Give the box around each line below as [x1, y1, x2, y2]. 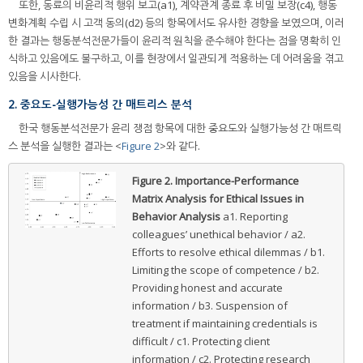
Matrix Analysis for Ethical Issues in [131, 190, 304, 206]
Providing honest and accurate [131, 280, 283, 295]
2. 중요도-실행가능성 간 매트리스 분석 [8, 96, 192, 113]
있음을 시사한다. [8, 69, 81, 84]
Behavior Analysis [131, 208, 223, 224]
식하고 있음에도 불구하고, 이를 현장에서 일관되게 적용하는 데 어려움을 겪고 [8, 51, 344, 66]
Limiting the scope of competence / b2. [131, 262, 319, 277]
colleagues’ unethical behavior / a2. [131, 226, 305, 241]
